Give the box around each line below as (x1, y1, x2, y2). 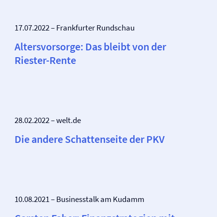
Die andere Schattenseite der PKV (15, 132, 165, 146)
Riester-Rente (15, 53, 76, 67)
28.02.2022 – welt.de (15, 115, 81, 125)
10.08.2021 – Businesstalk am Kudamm (15, 194, 144, 204)
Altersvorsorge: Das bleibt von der (15, 40, 166, 53)
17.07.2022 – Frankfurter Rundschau (15, 22, 135, 33)
